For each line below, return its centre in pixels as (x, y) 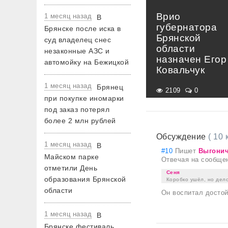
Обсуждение (182, 137)
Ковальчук (181, 70)
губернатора (187, 27)
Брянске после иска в (83, 28)
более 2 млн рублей (80, 121)
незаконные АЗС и (77, 51)
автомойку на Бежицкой (87, 62)
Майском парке (72, 157)
